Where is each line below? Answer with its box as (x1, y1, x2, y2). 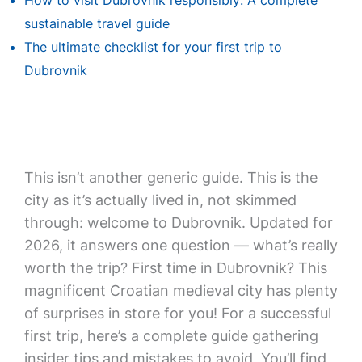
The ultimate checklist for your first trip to (23, 39, 282, 55)
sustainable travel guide (23, 15, 170, 32)
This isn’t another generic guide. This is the (23, 169, 318, 186)
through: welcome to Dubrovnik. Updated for (23, 214, 333, 231)
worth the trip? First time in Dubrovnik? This (23, 259, 327, 276)
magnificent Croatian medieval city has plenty (23, 282, 338, 299)
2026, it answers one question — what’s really (23, 237, 338, 254)
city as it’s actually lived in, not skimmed (23, 192, 297, 208)
